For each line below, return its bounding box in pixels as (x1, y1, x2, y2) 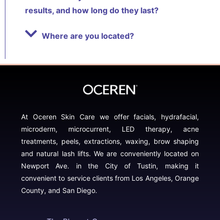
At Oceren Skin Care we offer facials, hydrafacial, (21, 112, 199, 121)
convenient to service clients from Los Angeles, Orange (21, 174, 199, 183)
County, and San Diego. (21, 186, 97, 195)
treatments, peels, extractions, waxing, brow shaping (21, 137, 199, 146)
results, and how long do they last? (25, 5, 159, 16)
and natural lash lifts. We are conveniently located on (21, 149, 199, 158)
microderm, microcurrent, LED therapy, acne (21, 125, 199, 134)
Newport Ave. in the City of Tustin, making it (21, 162, 199, 170)
